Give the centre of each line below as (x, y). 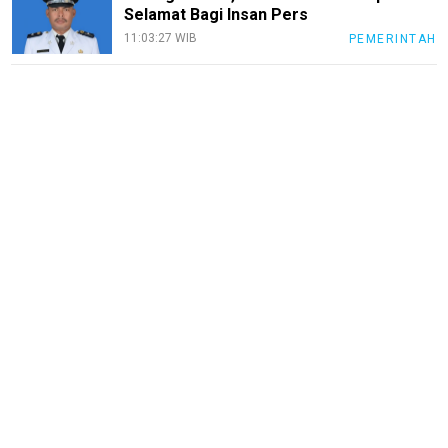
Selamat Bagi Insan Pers (216, 15)
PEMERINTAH (392, 39)
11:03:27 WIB (161, 38)
